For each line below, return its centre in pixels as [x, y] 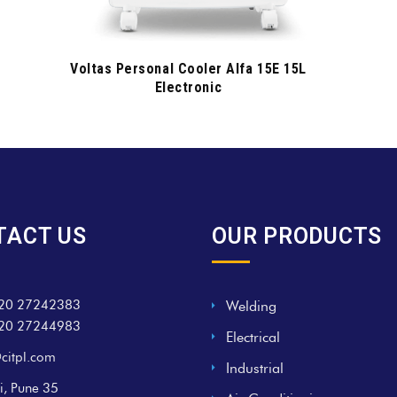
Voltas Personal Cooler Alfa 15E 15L [188, 68]
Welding [251, 306]
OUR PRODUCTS [297, 236]
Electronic [188, 87]
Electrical [253, 337]
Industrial [255, 368]
